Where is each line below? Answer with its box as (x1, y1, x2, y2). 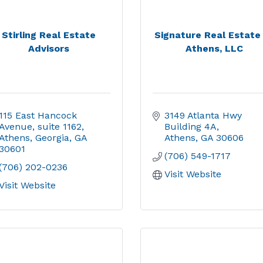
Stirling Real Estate (1, 29, 96, 41)
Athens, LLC (186, 42, 244, 54)
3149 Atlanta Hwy (164, 110, 242, 121)
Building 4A (164, 121, 217, 132)
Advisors (28, 42, 69, 54)
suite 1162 (37, 121, 82, 132)
